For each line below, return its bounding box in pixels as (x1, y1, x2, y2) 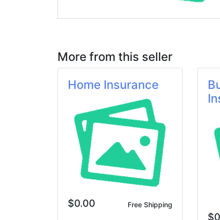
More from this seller (57, 50, 172, 64)
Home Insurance (68, 78, 159, 92)
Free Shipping (128, 200, 172, 209)
